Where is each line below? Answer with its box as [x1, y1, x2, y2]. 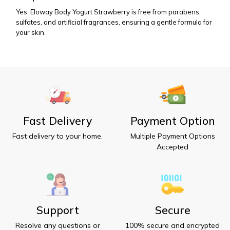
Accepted [157, 142, 188, 151]
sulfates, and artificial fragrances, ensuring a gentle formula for [16, 17, 212, 26]
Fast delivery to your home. [12, 131, 103, 141]
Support [36, 203, 79, 217]
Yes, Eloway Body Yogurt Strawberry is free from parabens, [16, 7, 201, 16]
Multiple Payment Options [130, 131, 215, 141]
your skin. [16, 28, 46, 36]
